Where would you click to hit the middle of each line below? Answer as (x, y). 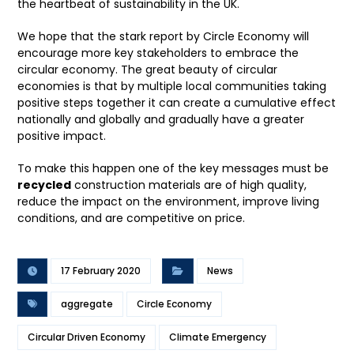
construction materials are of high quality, (189, 185)
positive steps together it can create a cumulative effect (177, 103)
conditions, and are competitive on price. (132, 218)
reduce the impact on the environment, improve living (169, 202)
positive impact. (62, 136)
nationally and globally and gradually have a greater (161, 120)
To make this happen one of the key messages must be (173, 169)
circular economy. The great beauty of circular (148, 70)
